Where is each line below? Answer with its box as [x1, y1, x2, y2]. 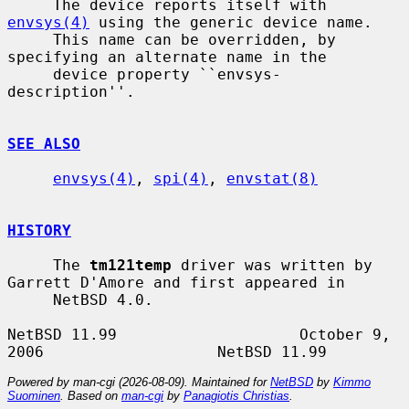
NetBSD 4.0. [7, 290, 53, 309]
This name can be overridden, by [7, 30, 53, 48]
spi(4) [153, 169, 208, 187]
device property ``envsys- [7, 65, 53, 83]
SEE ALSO [7, 134, 80, 152]
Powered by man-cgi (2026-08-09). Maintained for [7, 374, 270, 389]
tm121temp [89, 256, 172, 274]
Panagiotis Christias [184, 388, 289, 403]
